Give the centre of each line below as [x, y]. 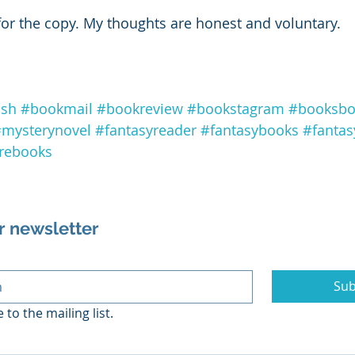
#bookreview [140, 109]
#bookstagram [236, 109]
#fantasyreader [146, 130]
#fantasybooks [250, 130]
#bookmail [57, 109]
